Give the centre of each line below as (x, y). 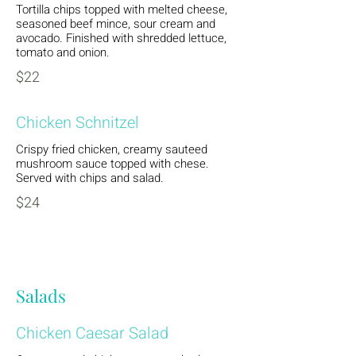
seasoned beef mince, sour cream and (116, 24)
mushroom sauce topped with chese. (112, 164)
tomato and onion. (63, 52)
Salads (41, 296)
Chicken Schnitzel (77, 123)
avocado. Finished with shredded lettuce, (121, 38)
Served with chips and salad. (90, 178)
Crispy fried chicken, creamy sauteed (112, 149)
